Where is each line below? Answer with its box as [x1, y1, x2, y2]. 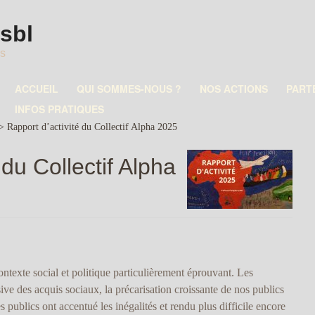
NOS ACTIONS [200, 82, 268, 96]
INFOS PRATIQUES [15, 102, 104, 116]
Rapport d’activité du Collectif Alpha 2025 [7, 121, 177, 132]
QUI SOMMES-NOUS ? [77, 82, 181, 96]
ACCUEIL [15, 82, 58, 96]
